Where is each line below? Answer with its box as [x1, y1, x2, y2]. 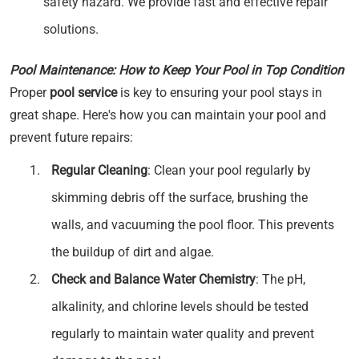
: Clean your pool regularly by [147, 163, 311, 178]
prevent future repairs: [10, 130, 133, 145]
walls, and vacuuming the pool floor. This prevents [51, 217, 334, 232]
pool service [50, 85, 117, 100]
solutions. [43, 22, 99, 37]
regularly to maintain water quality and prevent [51, 326, 314, 341]
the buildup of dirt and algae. [51, 244, 214, 260]
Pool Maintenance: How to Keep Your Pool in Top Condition [10, 63, 344, 78]
